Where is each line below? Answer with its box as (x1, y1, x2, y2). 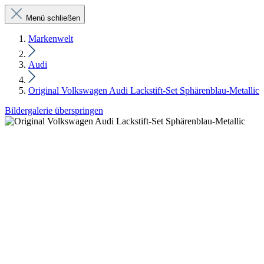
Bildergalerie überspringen (5, 105, 103, 115)
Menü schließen (26, 14, 80, 22)
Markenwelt (28, 34, 73, 44)
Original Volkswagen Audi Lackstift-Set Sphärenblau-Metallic (28, 85, 259, 95)
